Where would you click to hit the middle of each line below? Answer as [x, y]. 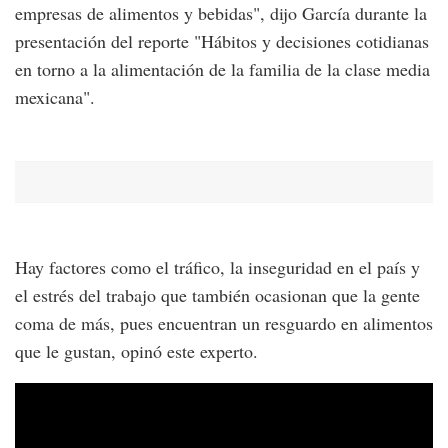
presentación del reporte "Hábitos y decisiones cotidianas [222, 41]
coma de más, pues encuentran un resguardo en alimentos [224, 323]
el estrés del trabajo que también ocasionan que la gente [217, 295]
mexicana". [55, 97]
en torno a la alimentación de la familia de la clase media [222, 69]
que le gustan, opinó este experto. [136, 351]
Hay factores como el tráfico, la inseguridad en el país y [217, 267]
